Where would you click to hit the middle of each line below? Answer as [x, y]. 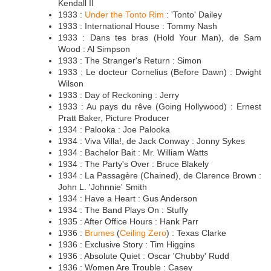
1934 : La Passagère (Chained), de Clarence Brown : [160, 176]
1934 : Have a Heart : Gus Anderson [128, 199]
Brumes [100, 233]
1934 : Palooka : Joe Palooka [114, 130]
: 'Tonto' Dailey [193, 15]
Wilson [71, 84]
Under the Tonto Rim [124, 15]
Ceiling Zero [143, 233]
